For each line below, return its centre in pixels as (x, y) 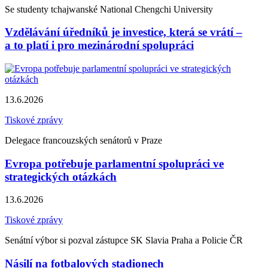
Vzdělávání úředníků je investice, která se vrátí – (124, 32)
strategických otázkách (61, 176)
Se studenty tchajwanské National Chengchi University (109, 9)
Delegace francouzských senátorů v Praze (83, 140)
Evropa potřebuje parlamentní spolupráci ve (114, 163)
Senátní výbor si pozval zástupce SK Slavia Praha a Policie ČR (124, 240)
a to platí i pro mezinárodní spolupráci (99, 45)
